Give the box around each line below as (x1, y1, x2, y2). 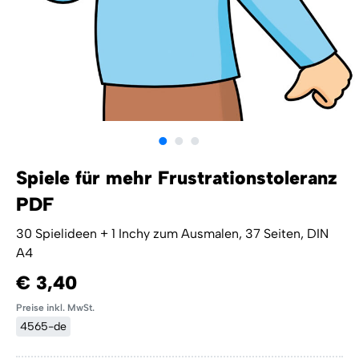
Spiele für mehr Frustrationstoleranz (16, 167, 337, 190)
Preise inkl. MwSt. (16, 302, 95, 314)
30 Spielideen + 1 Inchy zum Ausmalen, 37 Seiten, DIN (16, 226, 329, 242)
